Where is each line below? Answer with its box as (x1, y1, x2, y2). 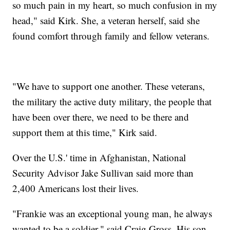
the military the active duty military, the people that (12, 94, 212, 108)
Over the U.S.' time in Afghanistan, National (12, 150, 186, 164)
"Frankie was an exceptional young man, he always (12, 206, 213, 220)
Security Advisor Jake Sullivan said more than (12, 166, 194, 179)
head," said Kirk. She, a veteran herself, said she (12, 13, 200, 27)
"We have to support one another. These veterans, (12, 79, 205, 92)
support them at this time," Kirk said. (12, 125, 161, 139)
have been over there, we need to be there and (12, 110, 189, 123)
